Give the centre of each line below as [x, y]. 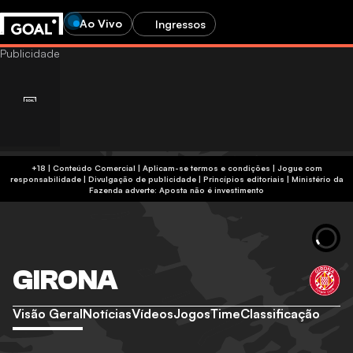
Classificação [280, 314]
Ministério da [317, 179]
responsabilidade [45, 179]
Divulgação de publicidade [142, 179]
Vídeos [152, 314]
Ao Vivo [101, 23]
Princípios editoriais [243, 179]
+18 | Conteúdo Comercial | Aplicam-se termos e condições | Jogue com [42, 168]
